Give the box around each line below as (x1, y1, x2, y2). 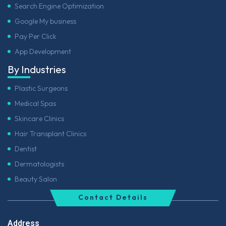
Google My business (15, 17, 76, 26)
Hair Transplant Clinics (15, 129, 86, 138)
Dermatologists (15, 159, 64, 168)
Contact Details (78, 193, 148, 202)
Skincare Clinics (15, 114, 64, 123)
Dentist (15, 144, 37, 153)
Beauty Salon (15, 174, 57, 184)
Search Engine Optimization (15, 2, 104, 11)
